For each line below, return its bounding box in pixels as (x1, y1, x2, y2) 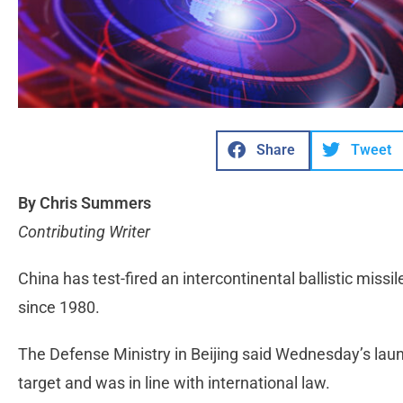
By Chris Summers (18, 193, 151, 212)
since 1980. (18, 297, 103, 317)
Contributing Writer (18, 221, 150, 241)
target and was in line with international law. (18, 372, 334, 392)
